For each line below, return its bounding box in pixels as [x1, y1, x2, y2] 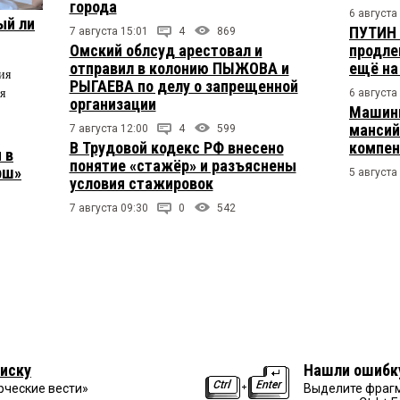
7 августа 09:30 [69, 202, 148, 215]
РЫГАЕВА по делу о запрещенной [69, 77, 298, 96]
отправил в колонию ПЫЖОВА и [69, 59, 289, 79]
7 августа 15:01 [69, 25, 148, 38]
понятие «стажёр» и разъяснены [69, 156, 296, 176]
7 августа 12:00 [69, 122, 148, 136]
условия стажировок [69, 174, 213, 194]
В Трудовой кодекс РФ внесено [69, 138, 284, 158]
